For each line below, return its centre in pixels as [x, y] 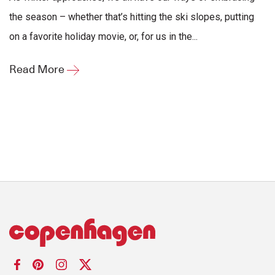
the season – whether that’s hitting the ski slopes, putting [132, 17]
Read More [38, 70]
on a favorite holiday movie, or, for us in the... [103, 37]
